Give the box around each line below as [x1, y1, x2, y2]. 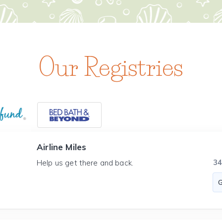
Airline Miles [37, 142, 87, 152]
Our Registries [39, 53, 183, 82]
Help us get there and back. [37, 158, 134, 167]
